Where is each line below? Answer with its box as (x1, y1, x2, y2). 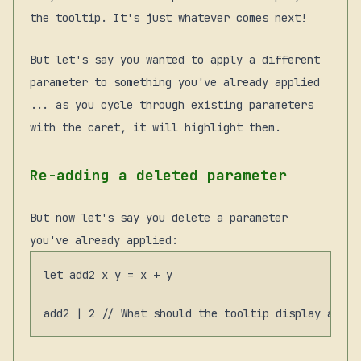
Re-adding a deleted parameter (30, 165, 287, 185)
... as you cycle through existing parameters (30, 97, 313, 112)
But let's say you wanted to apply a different (30, 52, 320, 67)
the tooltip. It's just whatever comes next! (30, 10, 307, 25)
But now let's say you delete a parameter (30, 210, 288, 225)
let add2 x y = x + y (44, 267, 172, 282)
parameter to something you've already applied (30, 74, 320, 89)
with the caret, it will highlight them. (30, 119, 281, 135)
